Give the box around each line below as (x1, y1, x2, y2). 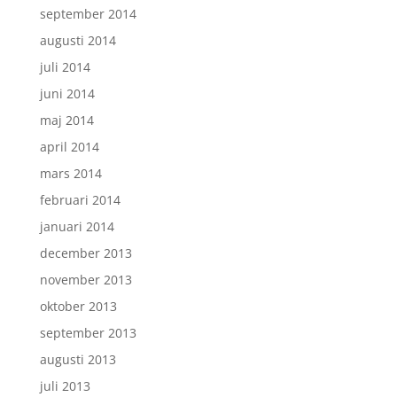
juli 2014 (39, 58, 90, 75)
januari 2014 (39, 217, 114, 235)
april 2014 (39, 137, 99, 155)
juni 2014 (39, 84, 95, 102)
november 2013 (39, 270, 132, 288)
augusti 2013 (39, 350, 116, 368)
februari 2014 (39, 191, 121, 208)
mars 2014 (39, 164, 102, 182)
